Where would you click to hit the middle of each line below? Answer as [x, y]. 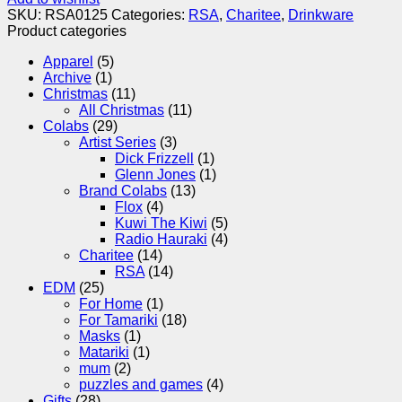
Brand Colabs [123, 191]
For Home [111, 304]
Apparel [68, 62]
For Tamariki [118, 320]
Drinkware [321, 15]
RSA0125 [76, 15]
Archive [67, 78]
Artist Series [118, 143]
